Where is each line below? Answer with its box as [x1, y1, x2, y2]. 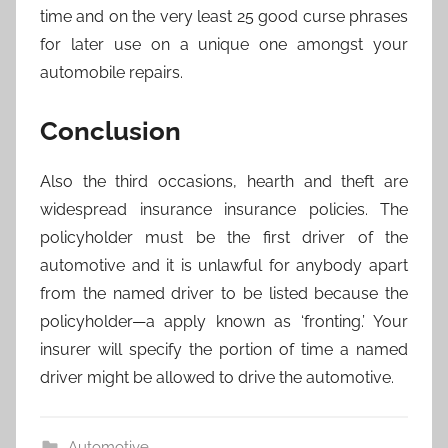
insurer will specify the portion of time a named [40, 340, 408, 360]
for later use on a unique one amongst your [40, 34, 408, 54]
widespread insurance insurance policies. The [40, 200, 408, 220]
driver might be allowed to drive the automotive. [40, 368, 394, 388]
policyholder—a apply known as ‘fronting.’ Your [40, 312, 408, 332]
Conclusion [40, 115, 181, 146]
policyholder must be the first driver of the [40, 228, 408, 248]
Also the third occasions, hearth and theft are [40, 172, 408, 192]
